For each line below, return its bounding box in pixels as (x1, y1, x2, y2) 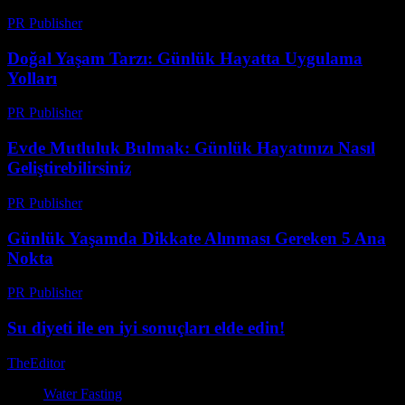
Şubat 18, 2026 (90, 15, 177, 31)
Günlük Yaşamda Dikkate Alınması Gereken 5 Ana (7, 228, 386, 248)
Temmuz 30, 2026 (73, 354, 177, 371)
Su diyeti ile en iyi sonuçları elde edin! (7, 318, 285, 338)
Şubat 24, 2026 (90, 285, 177, 301)
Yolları (7, 68, 57, 88)
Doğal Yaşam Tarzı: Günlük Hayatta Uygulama (7, 48, 363, 68)
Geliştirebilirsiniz (7, 158, 131, 178)
